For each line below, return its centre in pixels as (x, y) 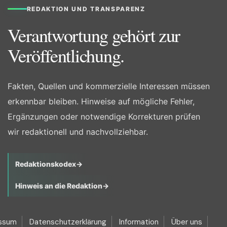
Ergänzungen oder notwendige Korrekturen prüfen (104, 117)
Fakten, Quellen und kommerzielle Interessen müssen (108, 86)
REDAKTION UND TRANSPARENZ (86, 9)
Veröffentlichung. (66, 55)
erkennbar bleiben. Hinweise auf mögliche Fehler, (101, 102)
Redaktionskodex (45, 164)
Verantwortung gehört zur (94, 35)
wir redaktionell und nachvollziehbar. (78, 132)
